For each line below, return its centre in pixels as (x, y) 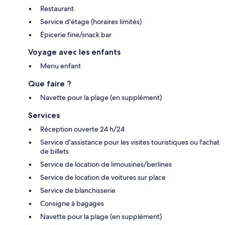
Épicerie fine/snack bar (76, 34)
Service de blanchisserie (78, 190)
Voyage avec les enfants (74, 52)
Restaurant (57, 8)
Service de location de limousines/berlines (106, 164)
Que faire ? (50, 83)
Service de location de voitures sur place (103, 177)
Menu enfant (61, 66)
